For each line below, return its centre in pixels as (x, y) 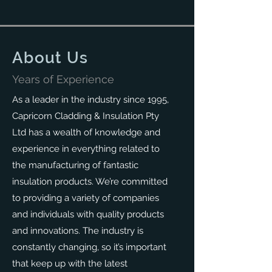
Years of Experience (63, 79)
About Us (50, 58)
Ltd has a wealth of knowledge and (86, 132)
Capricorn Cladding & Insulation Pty (86, 116)
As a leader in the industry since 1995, (90, 100)
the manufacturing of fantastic (75, 165)
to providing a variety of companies (86, 198)
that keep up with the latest (70, 263)
